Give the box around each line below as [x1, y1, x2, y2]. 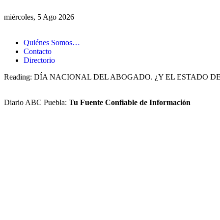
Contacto [24, 47, 52, 55]
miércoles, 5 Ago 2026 [4, 13, 74, 21]
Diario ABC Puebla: [4, 98, 69, 107]
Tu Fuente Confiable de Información [69, 98, 191, 107]
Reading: [4, 73, 32, 81]
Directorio [24, 56, 55, 64]
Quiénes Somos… [24, 38, 80, 47]
